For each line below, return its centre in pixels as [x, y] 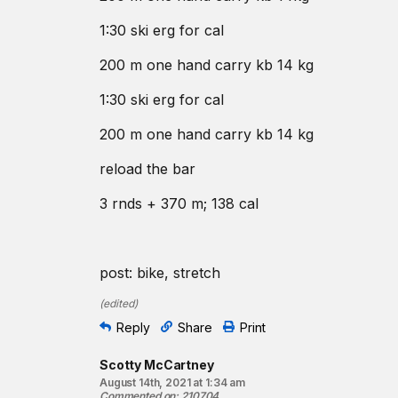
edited [119, 303]
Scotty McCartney [157, 365]
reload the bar [147, 169]
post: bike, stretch [160, 273]
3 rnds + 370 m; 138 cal [179, 203]
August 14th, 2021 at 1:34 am [173, 382]
